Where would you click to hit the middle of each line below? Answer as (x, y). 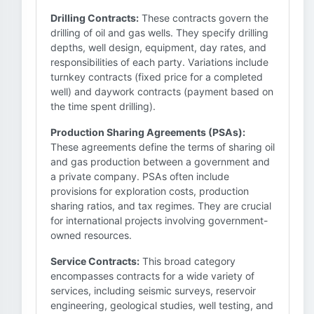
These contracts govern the (204, 18)
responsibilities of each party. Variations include (159, 62)
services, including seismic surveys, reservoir (153, 291)
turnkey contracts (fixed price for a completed (157, 77)
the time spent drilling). (103, 106)
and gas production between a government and (160, 162)
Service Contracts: (95, 261)
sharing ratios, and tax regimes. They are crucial (161, 206)
